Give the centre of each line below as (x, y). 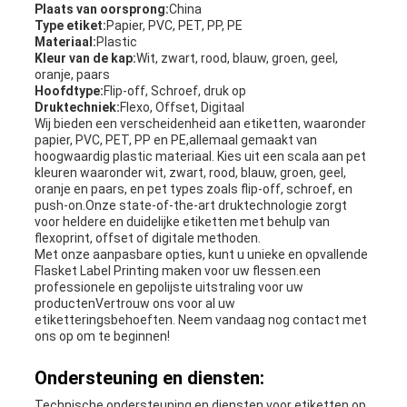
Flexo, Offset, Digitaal (182, 108)
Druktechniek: (77, 108)
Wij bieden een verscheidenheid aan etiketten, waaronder (200, 124)
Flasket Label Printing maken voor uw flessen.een (177, 271)
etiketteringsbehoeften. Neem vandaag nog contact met (200, 320)
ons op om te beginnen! (102, 337)
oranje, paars (72, 75)
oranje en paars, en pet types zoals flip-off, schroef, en (193, 189)
